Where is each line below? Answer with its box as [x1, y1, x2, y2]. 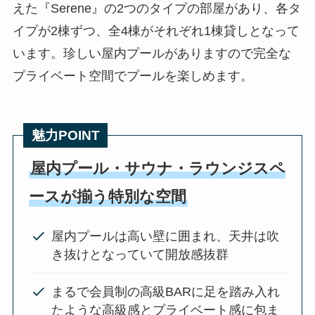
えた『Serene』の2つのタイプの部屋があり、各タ [12, 1, 301, 16]
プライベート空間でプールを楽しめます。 [12, 69, 253, 84]
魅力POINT [31, 128, 100, 143]
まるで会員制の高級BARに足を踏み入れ [51, 285, 280, 300]
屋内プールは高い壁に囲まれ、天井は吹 [51, 229, 279, 243]
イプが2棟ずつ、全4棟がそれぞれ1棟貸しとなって [12, 24, 300, 39]
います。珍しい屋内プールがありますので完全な [12, 46, 291, 61]
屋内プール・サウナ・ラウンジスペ [30, 160, 286, 178]
